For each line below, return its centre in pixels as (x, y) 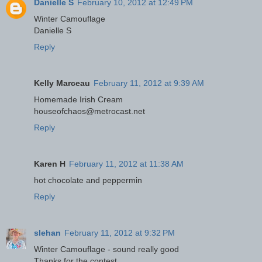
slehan (47, 232)
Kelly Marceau (62, 83)
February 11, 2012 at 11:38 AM (126, 163)
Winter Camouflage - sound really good (106, 249)
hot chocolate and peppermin (88, 180)
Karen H (50, 163)
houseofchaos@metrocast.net (89, 111)
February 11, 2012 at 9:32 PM (120, 232)
